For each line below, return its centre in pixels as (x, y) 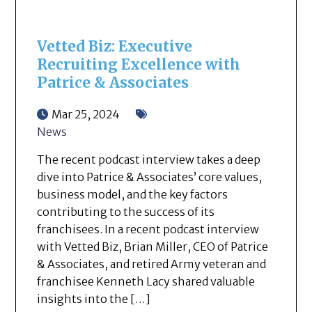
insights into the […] (94, 298)
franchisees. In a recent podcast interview (148, 229)
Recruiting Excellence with (139, 64)
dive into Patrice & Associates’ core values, (150, 177)
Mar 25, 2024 (86, 114)
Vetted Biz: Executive (115, 46)
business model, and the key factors (133, 194)
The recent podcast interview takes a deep (149, 159)
